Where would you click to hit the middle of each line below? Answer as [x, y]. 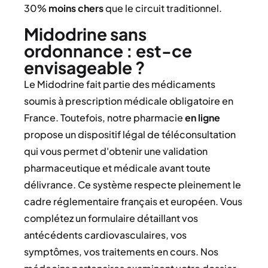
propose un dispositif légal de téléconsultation [130, 134]
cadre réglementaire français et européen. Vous [133, 201]
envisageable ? [84, 67]
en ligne [202, 117]
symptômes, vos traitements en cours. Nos [121, 251]
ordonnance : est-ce [108, 50]
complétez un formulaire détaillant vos [111, 218]
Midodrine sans [85, 33]
